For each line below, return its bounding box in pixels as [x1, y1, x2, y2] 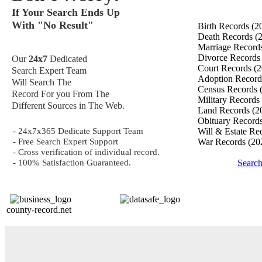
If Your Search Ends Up [12, 6, 120, 19]
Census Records [198, 84, 260, 94]
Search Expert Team [12, 65, 87, 75]
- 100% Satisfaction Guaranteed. [13, 157, 131, 167]
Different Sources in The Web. [12, 100, 125, 111]
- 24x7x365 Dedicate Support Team [13, 126, 143, 136]
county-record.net [6, 205, 71, 215]
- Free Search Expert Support [13, 136, 118, 146]
